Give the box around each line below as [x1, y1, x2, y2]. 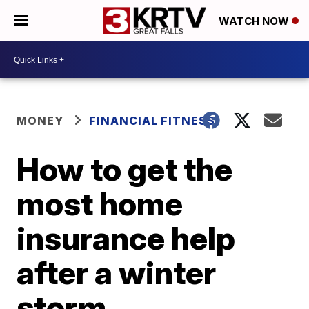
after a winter [17, 253, 217, 292]
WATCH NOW [219, 14, 292, 28]
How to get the [17, 150, 233, 188]
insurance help [17, 219, 236, 257]
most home [17, 184, 183, 223]
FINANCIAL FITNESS [89, 114, 216, 128]
